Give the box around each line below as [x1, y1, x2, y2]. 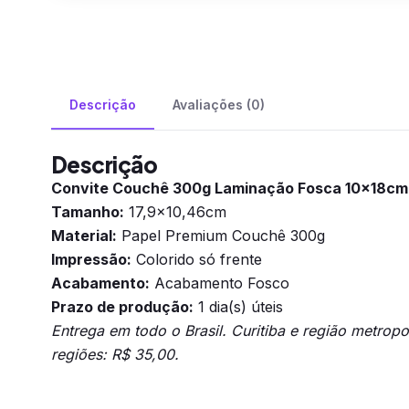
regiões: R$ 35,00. [51, 345, 179, 363]
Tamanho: [51, 203, 124, 221]
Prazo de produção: [51, 298, 194, 316]
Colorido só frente [131, 250, 262, 268]
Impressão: [51, 250, 131, 268]
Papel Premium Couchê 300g [117, 226, 325, 245]
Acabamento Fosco [150, 274, 289, 292]
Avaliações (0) [173, 97, 265, 112]
